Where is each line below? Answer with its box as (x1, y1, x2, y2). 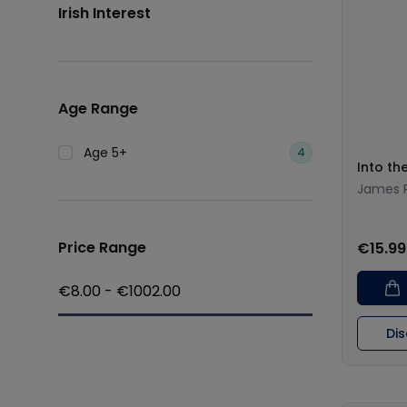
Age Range (58, 98, 138, 119)
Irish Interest (58, 3, 151, 24)
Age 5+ (84, 144, 127, 162)
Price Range (58, 237, 146, 258)
